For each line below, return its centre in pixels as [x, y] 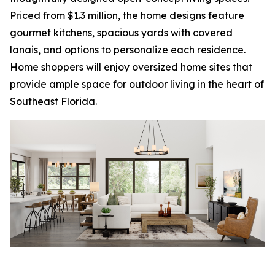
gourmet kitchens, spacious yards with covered [121, 33]
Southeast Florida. [53, 101]
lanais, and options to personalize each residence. [128, 50]
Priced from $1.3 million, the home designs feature [127, 15]
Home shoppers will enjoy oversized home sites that [131, 67]
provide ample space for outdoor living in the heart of [137, 84]
